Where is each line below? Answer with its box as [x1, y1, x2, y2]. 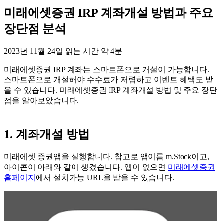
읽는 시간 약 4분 [65, 46, 122, 55]
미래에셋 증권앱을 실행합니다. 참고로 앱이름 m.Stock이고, [4, 152, 209, 161]
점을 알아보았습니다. [4, 96, 79, 105]
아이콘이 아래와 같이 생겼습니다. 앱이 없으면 [4, 162, 168, 171]
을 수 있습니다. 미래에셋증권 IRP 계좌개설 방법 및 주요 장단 [4, 85, 217, 94]
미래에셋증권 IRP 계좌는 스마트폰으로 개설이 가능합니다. [4, 65, 209, 74]
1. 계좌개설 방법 [4, 127, 90, 141]
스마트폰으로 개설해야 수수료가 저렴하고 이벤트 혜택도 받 [4, 75, 213, 84]
